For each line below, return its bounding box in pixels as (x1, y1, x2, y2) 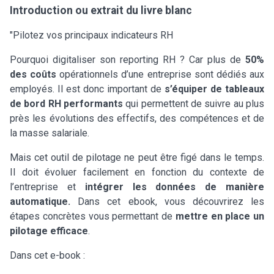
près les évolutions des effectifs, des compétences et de (10, 112, 264, 124)
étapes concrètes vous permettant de (10, 210, 176, 222)
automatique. (10, 195, 70, 207)
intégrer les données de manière (84, 180, 265, 193)
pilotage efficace (10, 224, 88, 237)
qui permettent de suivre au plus (123, 97, 264, 109)
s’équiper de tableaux (165, 83, 264, 95)
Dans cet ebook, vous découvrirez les (70, 195, 264, 207)
